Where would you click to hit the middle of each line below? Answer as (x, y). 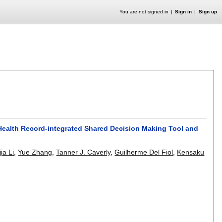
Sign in (184, 12)
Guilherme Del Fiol (144, 152)
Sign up (208, 12)
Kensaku (191, 152)
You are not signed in (144, 12)
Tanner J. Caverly (83, 152)
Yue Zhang (35, 152)
